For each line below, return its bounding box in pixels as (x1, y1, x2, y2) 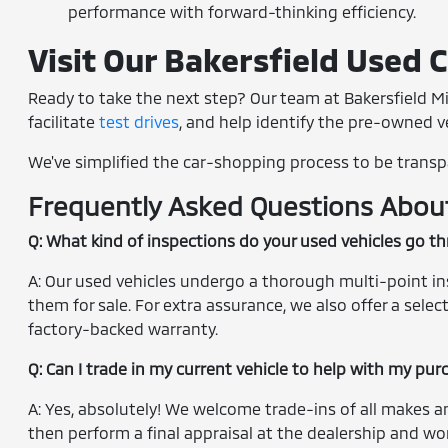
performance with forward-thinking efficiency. (68, 2, 417, 21)
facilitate (28, 112, 100, 131)
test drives (99, 112, 180, 131)
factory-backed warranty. (28, 319, 219, 338)
